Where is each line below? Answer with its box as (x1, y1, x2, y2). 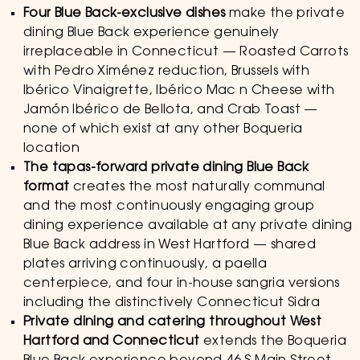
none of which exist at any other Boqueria (22, 123, 303, 136)
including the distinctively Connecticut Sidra (22, 297, 320, 309)
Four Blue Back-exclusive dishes (22, 7, 226, 20)
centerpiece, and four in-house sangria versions (22, 277, 340, 290)
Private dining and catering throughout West (22, 316, 322, 329)
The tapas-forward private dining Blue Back (22, 162, 309, 174)
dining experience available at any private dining (22, 219, 353, 232)
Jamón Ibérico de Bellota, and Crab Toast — (22, 104, 318, 117)
